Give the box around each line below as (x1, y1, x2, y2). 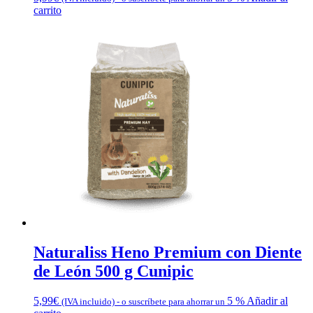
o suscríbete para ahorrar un (119, 296, 227, 307)
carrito (34, 4, 61, 17)
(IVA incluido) (61, 296, 115, 307)
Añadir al (247, 295, 288, 307)
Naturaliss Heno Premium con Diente (34, 243, 302, 262)
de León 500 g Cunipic (34, 262, 194, 281)
